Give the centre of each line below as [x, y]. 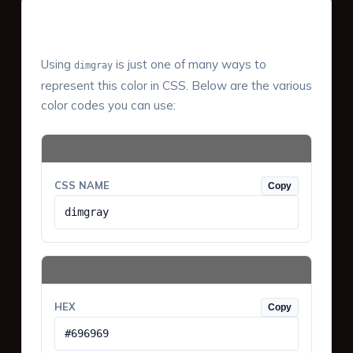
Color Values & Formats [150, 19]
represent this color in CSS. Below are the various [176, 86]
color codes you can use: [108, 106]
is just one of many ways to [189, 65]
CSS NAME [82, 186]
